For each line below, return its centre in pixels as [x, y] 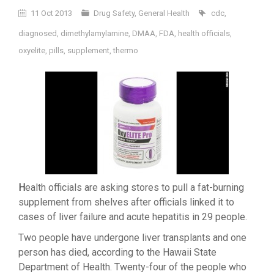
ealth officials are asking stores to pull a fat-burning [135, 187]
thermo [126, 50]
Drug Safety [114, 13]
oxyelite [32, 50]
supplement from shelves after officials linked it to [126, 202]
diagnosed [38, 33]
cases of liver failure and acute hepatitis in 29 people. [133, 217]
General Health [164, 13]
